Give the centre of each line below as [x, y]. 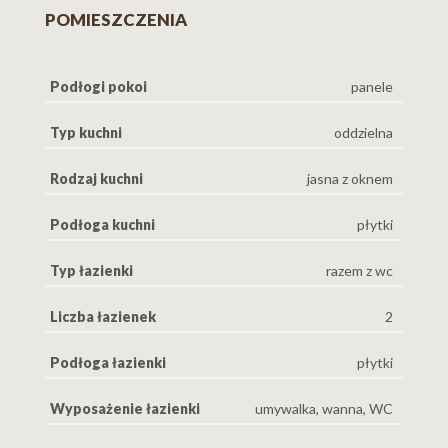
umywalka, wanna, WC [324, 408]
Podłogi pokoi [98, 86]
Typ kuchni [86, 132]
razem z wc [359, 270]
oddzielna [363, 132]
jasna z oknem [350, 178]
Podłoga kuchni [102, 224]
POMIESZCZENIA [116, 19]
